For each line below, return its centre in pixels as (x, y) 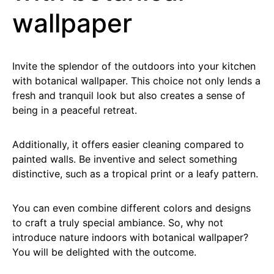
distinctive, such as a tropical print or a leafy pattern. (135, 173)
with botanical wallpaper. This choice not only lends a (136, 80)
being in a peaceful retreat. (75, 110)
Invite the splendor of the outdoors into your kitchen (134, 66)
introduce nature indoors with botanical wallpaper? (130, 237)
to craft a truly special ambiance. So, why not (118, 222)
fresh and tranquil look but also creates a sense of (129, 95)
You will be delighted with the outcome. (104, 252)
